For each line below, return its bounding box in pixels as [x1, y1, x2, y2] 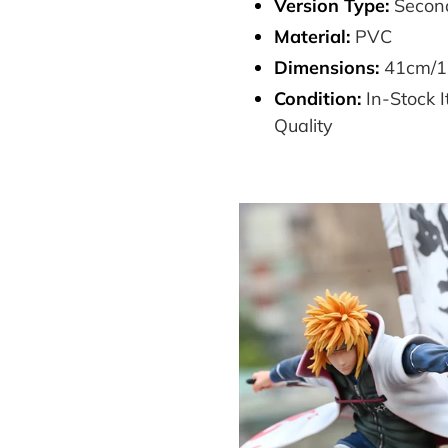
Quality [274, 113, 333, 137]
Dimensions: [274, 55, 384, 79]
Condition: [274, 86, 361, 110]
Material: [274, 24, 350, 48]
